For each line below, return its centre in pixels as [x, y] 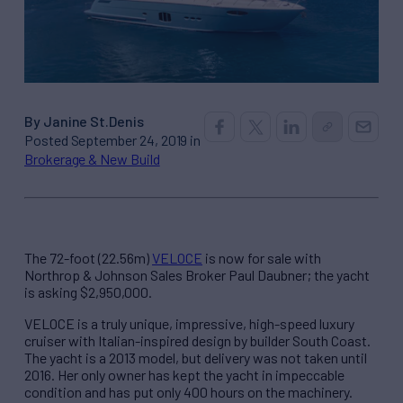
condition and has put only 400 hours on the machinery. [188, 391]
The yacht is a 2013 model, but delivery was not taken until [196, 357]
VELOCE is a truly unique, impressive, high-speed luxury [189, 323]
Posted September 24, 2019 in [113, 139]
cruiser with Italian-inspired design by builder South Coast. [197, 340]
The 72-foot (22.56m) [88, 257]
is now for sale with [262, 257]
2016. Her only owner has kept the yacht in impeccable [184, 374]
